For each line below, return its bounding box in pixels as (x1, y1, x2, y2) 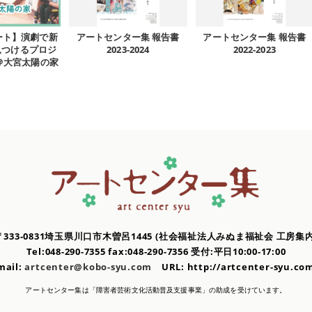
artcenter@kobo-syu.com (24, 260, 153, 273)
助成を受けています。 (216, 285, 287, 295)
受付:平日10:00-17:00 (191, 245, 286, 258)
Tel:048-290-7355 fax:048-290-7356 (26, 245, 192, 258)
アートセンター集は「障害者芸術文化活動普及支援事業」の (25, 285, 217, 295)
